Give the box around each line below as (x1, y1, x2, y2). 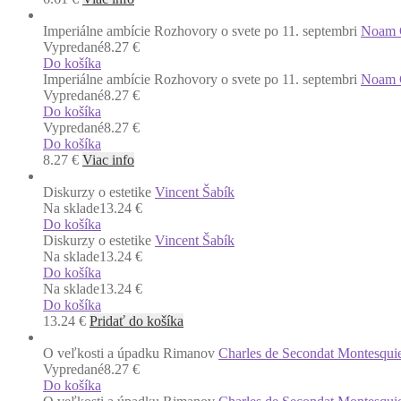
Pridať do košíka (90, 312, 183, 328)
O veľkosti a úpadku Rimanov (43, 345, 215, 361)
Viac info (82, 151, 134, 167)
